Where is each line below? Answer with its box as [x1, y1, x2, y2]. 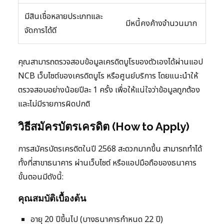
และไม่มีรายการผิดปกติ [18, 98, 90, 110]
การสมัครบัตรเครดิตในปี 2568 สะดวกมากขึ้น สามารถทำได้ [18, 143, 202, 155]
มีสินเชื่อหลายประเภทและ [24, 10, 102, 23]
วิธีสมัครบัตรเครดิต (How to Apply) [18, 120, 189, 133]
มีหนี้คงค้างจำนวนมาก [125, 17, 197, 30]
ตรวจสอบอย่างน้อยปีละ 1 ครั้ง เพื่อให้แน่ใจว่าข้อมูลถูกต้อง [18, 84, 200, 96]
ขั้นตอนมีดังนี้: [18, 171, 63, 183]
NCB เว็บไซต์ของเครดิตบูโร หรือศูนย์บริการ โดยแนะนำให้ [18, 70, 198, 82]
